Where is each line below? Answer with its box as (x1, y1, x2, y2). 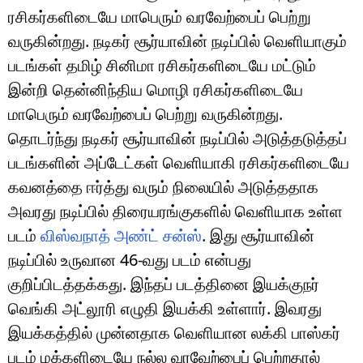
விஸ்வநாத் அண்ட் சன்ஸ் (41, 224, 202, 246)
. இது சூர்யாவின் (202, 224, 314, 246)
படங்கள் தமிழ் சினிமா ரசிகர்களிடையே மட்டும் (8, 53, 316, 76)
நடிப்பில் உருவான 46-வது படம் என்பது (8, 248, 251, 271)
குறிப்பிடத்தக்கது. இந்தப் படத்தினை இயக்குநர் (8, 272, 319, 295)
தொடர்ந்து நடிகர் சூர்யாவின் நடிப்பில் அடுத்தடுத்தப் (8, 126, 347, 149)
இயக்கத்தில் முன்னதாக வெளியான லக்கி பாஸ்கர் (8, 321, 340, 344)
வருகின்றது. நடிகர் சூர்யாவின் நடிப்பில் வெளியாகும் (8, 29, 347, 52)
